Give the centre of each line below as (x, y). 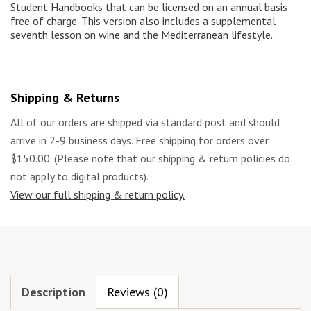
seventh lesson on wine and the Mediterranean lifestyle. (142, 34)
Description (53, 292)
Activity (45, 22)
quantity (48, 50)
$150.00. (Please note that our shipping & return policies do (150, 158)
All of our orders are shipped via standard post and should (145, 122)
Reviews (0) (137, 292)
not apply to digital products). (79, 176)
